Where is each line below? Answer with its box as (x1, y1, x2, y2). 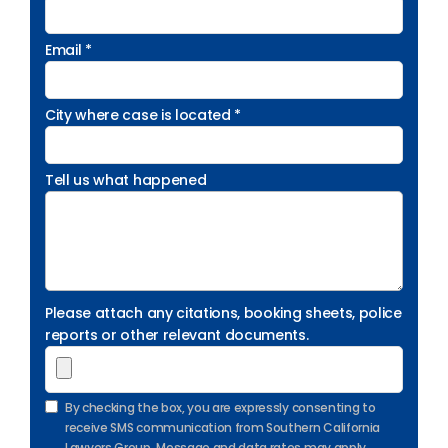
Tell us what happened (45, 170, 207, 190)
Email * (45, 40, 92, 60)
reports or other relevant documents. (45, 325, 309, 345)
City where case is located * (45, 105, 242, 125)
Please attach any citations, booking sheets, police (45, 303, 402, 323)
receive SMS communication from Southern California (65, 419, 380, 436)
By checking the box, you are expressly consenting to (65, 399, 376, 416)
